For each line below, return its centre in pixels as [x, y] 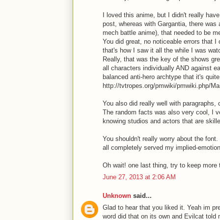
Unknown [117, 195]
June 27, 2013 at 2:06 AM [139, 177]
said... [141, 195]
